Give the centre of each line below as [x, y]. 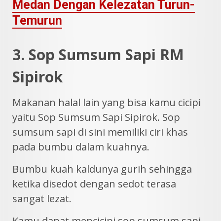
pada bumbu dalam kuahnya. [81, 147]
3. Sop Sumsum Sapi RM [98, 55]
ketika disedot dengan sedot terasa [94, 184]
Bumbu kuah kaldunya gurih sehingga [102, 169]
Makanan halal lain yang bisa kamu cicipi [107, 103]
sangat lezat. [42, 199]
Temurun [37, 21]
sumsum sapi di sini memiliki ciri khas [100, 132]
